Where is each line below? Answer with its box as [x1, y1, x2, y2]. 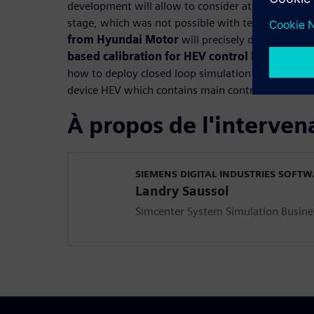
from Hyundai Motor [67, 33, 179, 47]
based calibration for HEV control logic [67, 50, 278, 64]
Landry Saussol [135, 184, 229, 199]
